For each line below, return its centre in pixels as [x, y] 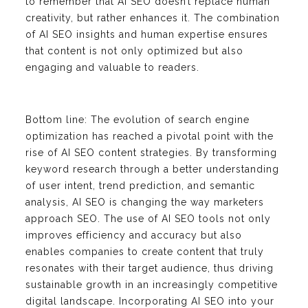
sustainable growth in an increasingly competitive [152, 284]
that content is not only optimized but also [134, 51]
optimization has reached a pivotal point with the [150, 136]
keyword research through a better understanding [152, 169]
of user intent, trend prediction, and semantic [140, 185]
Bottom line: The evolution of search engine [137, 119]
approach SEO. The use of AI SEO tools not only [148, 218]
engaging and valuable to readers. [112, 67]
